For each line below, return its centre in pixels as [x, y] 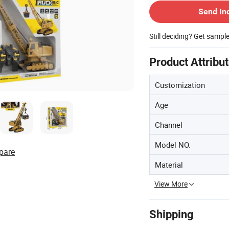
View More [171, 184]
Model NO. [173, 145]
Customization [180, 85]
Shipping [171, 214]
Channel [169, 125]
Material [169, 165]
